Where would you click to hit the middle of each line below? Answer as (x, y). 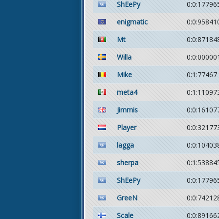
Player (127, 127)
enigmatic (132, 22)
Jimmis (127, 110)
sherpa (128, 163)
